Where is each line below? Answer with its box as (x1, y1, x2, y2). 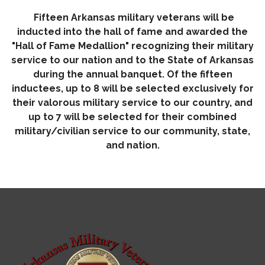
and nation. (105, 139, 160, 151)
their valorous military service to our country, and (12, 96, 253, 108)
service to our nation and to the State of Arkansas (11, 54, 254, 66)
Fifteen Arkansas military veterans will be (33, 11, 234, 23)
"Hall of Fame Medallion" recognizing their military (11, 40, 254, 51)
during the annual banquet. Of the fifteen (33, 68, 232, 80)
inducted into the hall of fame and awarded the (17, 25, 248, 37)
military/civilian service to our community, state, (15, 125, 250, 137)
